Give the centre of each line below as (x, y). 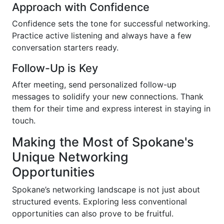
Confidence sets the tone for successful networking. (111, 23)
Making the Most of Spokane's (103, 142)
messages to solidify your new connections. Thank (108, 96)
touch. (24, 120)
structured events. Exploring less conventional (99, 201)
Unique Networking (70, 157)
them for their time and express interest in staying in (111, 108)
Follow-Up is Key (55, 68)
